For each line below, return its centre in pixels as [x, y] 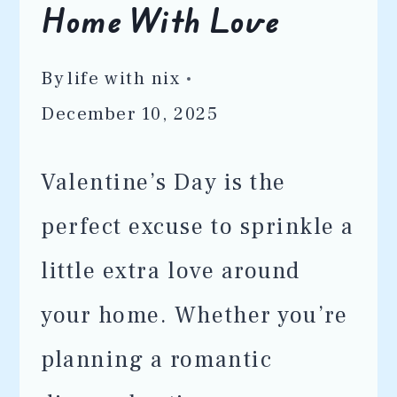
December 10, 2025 [130, 114]
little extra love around [171, 271]
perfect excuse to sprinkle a [198, 227]
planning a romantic [157, 360]
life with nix [124, 78]
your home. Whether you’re [195, 315]
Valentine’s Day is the [163, 183]
